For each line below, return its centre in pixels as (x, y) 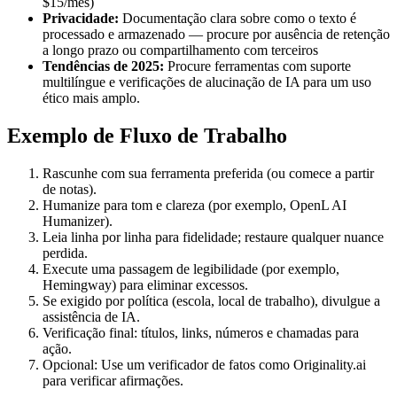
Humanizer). (78, 221)
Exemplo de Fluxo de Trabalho (147, 135)
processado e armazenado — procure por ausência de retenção (216, 34)
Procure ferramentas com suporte (257, 66)
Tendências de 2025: (103, 66)
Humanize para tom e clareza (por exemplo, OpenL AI (195, 205)
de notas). (70, 189)
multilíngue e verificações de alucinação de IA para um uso (207, 82)
